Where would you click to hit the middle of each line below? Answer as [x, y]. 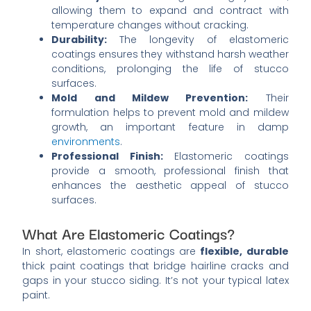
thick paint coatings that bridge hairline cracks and [155, 266]
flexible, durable [244, 252]
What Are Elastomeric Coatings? [129, 233]
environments [86, 142]
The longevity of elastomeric [198, 40]
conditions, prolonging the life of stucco [170, 69]
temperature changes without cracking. [150, 25]
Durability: [79, 40]
